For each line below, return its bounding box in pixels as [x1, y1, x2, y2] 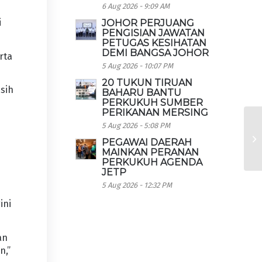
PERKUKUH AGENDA [102, 157, 203, 168]
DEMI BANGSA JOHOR [102, 47, 209, 58]
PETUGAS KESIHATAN [102, 37, 207, 49]
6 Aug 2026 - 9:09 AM [102, 2, 170, 11]
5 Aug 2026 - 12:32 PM [102, 181, 173, 189]
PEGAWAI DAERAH [102, 137, 192, 148]
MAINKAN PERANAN [102, 147, 199, 158]
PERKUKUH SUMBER [102, 97, 204, 108]
